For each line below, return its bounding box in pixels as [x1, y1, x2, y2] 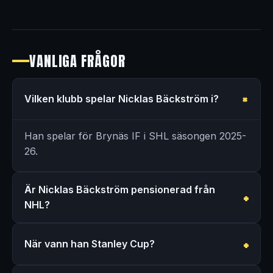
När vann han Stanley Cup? [24, 237, 155, 250]
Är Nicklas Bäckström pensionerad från [24, 183, 216, 196]
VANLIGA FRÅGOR [29, 51, 126, 71]
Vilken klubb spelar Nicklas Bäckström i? [24, 92, 219, 105]
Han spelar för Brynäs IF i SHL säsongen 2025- [24, 130, 247, 143]
